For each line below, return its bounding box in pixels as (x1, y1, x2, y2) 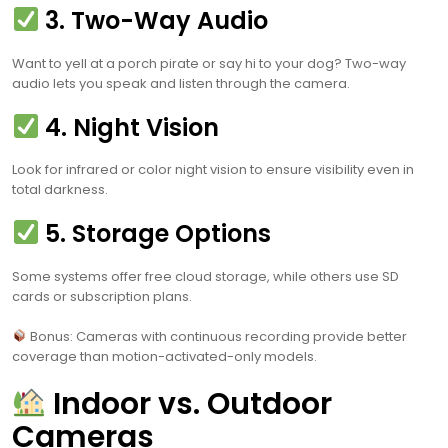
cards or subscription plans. (12, 287, 192, 307)
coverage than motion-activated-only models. (12, 347, 317, 367)
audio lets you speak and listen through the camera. (12, 73, 350, 93)
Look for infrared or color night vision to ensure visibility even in (12, 160, 414, 180)
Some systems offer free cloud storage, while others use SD (12, 267, 399, 287)
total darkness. (12, 180, 108, 200)
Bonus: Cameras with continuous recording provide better (26, 327, 407, 347)
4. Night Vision (39, 110, 220, 144)
